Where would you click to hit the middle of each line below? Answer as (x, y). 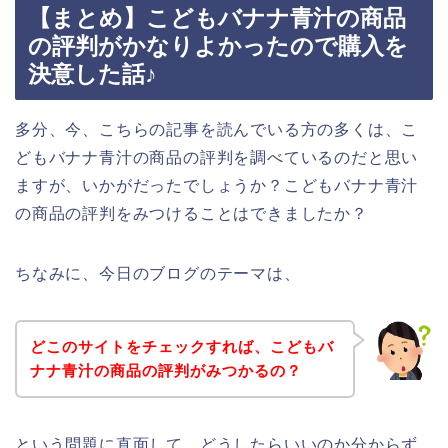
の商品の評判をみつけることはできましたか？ (191, 214)
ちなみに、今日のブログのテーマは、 (158, 274)
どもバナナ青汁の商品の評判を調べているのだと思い (217, 158)
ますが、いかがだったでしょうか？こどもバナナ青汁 (217, 186)
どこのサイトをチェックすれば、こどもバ (181, 346)
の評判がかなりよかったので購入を (218, 46)
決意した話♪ (92, 74)
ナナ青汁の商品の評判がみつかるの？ (165, 370)
